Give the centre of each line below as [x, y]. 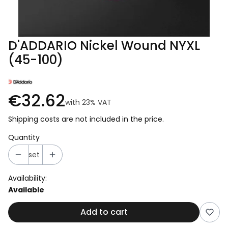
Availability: [27, 178]
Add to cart [104, 212]
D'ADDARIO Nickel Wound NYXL [104, 46]
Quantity [24, 137]
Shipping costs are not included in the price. [86, 119]
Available [26, 190]
